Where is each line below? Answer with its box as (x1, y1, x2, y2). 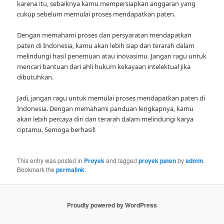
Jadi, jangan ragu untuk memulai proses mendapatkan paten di (17, 93, 205, 102)
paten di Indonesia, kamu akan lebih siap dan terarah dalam (17, 40, 195, 50)
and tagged (104, 156, 139, 165)
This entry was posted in (17, 156, 84, 165)
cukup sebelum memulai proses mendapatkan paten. (17, 9, 176, 18)
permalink (56, 165, 85, 174)
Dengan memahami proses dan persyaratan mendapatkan (17, 30, 192, 39)
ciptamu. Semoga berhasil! (17, 125, 96, 134)
